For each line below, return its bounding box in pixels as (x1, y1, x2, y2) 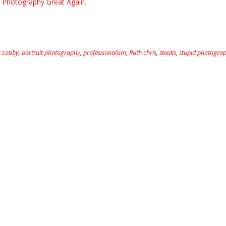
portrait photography (22, 48, 80, 57)
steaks (159, 48, 176, 57)
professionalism (83, 48, 126, 57)
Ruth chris (129, 48, 156, 57)
